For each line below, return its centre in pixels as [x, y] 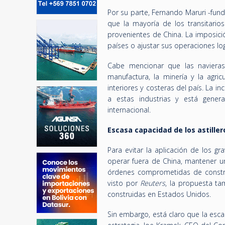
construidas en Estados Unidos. [159, 194]
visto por [124, 183]
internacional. [129, 110]
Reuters [153, 183]
